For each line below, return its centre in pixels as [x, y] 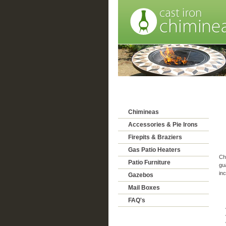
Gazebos [140, 175]
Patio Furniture [149, 162]
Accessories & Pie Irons [163, 125]
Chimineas [143, 112]
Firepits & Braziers [155, 137]
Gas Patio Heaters [154, 150]
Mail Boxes [144, 188]
